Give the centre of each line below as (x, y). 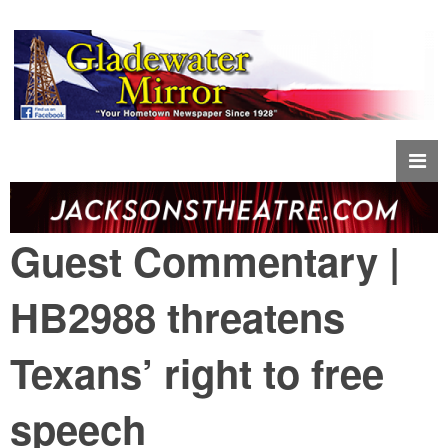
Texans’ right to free (197, 373)
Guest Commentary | (205, 261)
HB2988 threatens (177, 317)
